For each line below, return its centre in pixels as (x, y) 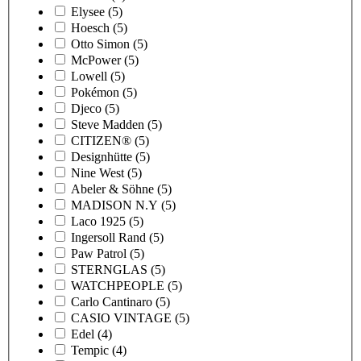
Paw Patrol (99, 253)
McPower (96, 60)
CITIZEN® (101, 140)
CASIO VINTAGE (121, 317)
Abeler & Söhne (112, 189)
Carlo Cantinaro (112, 301)
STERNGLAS (109, 269)
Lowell (89, 76)
